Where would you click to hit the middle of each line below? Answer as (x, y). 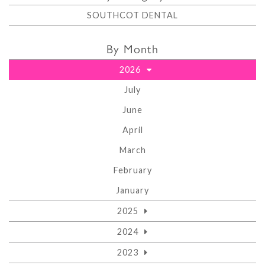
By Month (132, 48)
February (132, 170)
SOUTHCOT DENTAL (132, 15)
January (132, 190)
